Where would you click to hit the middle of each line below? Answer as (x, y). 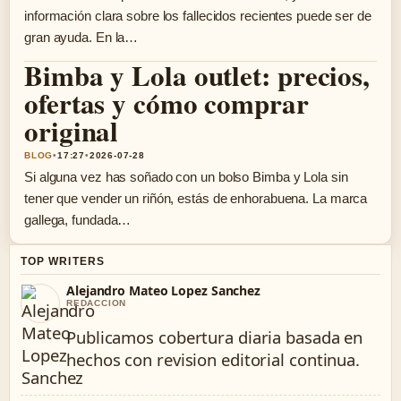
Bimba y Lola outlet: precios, (197, 75)
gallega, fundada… (78, 220)
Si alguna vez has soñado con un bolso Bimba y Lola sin (186, 177)
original (72, 131)
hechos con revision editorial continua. (213, 359)
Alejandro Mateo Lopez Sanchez (164, 290)
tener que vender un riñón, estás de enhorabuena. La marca (196, 198)
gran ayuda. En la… (81, 37)
